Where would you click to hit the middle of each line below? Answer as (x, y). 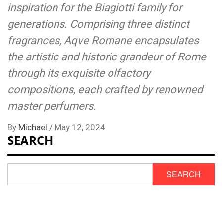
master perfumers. (52, 106)
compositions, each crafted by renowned (105, 90)
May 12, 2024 (80, 128)
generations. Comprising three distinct (98, 24)
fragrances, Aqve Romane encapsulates (103, 41)
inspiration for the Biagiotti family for (95, 8)
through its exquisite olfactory (79, 73)
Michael (34, 128)
